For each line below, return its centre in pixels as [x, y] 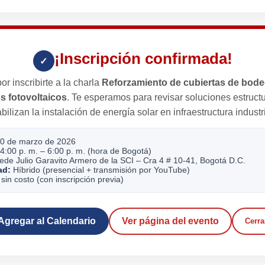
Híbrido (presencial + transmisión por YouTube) [100, 169]
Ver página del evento [170, 221]
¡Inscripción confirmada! [143, 58]
